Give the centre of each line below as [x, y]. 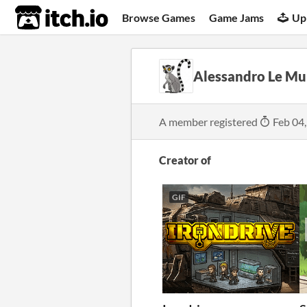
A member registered [209, 121]
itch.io [45, 18]
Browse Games [159, 17]
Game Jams [237, 17]
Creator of [185, 160]
